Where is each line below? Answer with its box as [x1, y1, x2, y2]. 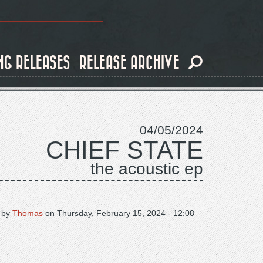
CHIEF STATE [46, 136, 203, 164]
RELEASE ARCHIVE [79, 55, 180, 71]
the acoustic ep [90, 160, 203, 178]
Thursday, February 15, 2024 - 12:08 [57, 208, 194, 218]
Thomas [12, 208, 43, 218]
